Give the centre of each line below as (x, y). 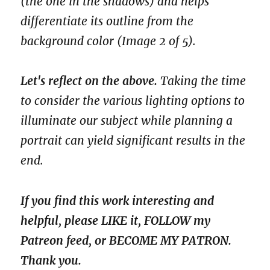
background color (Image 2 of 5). (108, 41)
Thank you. (51, 260)
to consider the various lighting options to (133, 101)
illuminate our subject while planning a (127, 121)
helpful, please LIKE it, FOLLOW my (116, 220)
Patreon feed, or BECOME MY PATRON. (126, 240)
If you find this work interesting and (118, 200)
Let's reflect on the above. (89, 81)
